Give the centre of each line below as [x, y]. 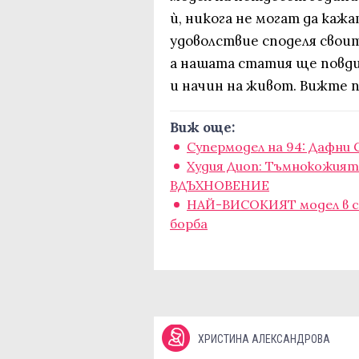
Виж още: [202, 127]
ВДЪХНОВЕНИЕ [220, 185]
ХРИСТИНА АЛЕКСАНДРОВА [264, 339]
